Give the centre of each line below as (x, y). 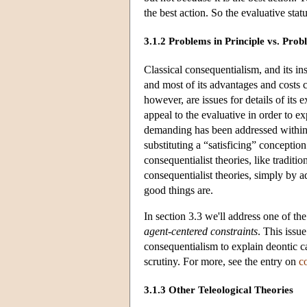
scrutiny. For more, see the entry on (221, 261)
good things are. (179, 190)
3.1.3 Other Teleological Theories (219, 290)
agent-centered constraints (201, 231)
